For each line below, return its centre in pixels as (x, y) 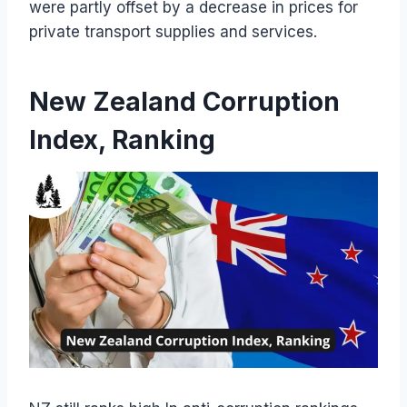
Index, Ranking (122, 140)
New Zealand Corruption (184, 102)
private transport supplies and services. (173, 32)
